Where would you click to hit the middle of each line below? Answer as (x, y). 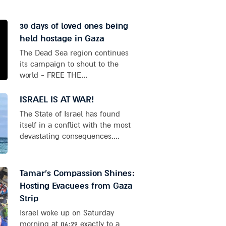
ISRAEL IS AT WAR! (56, 100)
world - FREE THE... (53, 75)
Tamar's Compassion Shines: (77, 174)
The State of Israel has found (70, 114)
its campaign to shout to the (69, 64)
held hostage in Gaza (62, 39)
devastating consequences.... (69, 136)
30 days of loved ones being (74, 26)
